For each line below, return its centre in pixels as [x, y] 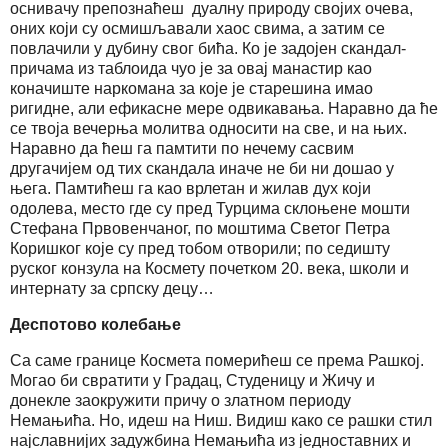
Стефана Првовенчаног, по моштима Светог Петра [200, 228]
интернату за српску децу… [112, 288]
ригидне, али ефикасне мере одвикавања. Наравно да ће [224, 108]
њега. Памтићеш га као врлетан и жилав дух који [190, 188]
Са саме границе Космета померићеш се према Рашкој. [217, 360]
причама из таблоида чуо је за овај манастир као [191, 68]
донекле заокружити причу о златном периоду [180, 400]
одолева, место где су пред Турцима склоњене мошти [210, 208]
